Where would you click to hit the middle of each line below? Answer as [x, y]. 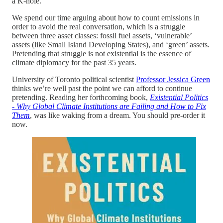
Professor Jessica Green [173, 80]
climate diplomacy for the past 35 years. [74, 63]
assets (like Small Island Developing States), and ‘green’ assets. [111, 45]
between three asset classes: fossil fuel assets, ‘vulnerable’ [102, 36]
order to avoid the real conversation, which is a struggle [99, 27]
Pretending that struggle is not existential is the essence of [102, 54]
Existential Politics [179, 98]
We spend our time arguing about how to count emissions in [106, 18]
